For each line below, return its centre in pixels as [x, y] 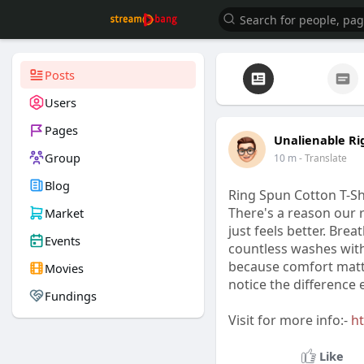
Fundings [71, 296]
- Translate [323, 158]
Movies [64, 268]
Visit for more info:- [289, 320]
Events [63, 240]
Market [64, 213]
